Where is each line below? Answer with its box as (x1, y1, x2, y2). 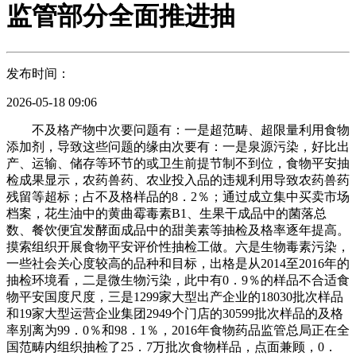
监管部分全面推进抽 (6, 2, 235, 31)
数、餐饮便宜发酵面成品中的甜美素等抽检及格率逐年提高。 (6, 222, 350, 237)
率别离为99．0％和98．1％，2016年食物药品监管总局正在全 (6, 323, 350, 337)
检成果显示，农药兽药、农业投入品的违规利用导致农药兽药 (6, 172, 350, 187)
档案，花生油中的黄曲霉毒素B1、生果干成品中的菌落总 (6, 206, 327, 220)
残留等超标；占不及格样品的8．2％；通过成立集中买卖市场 (6, 189, 350, 203)
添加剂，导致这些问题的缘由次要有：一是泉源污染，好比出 (6, 139, 350, 153)
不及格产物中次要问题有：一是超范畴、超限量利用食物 (6, 122, 350, 137)
